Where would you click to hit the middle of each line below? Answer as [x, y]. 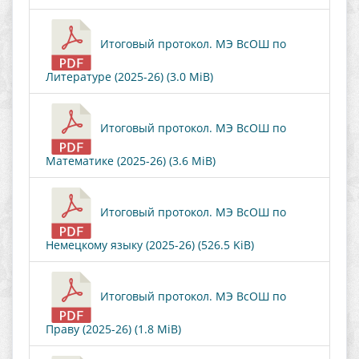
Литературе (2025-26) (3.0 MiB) [129, 77]
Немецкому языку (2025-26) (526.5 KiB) [150, 245]
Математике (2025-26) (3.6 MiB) [131, 161]
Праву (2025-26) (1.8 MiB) [113, 329]
